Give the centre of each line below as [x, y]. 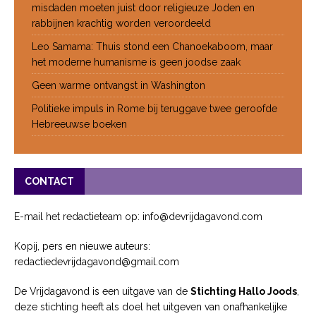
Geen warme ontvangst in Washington [119, 85]
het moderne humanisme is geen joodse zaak [136, 62]
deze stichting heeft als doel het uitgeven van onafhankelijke [151, 306]
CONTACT [49, 181]
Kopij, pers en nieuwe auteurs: [82, 246]
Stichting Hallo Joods [244, 291]
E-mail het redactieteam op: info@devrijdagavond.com [138, 216]
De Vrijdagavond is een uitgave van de [102, 291]
